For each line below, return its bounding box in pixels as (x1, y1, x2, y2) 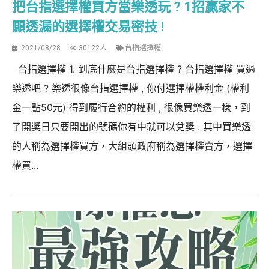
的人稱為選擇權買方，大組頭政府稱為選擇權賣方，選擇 (12, 139, 252, 152)
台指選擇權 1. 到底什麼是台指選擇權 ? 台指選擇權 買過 (12, 62, 255, 75)
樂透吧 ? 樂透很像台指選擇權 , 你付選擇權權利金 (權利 (12, 82, 249, 94)
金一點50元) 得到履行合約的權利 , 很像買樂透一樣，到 (12, 101, 250, 113)
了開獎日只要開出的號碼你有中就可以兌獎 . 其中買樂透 (12, 120, 251, 133)
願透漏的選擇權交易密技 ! (12, 19, 164, 34)
